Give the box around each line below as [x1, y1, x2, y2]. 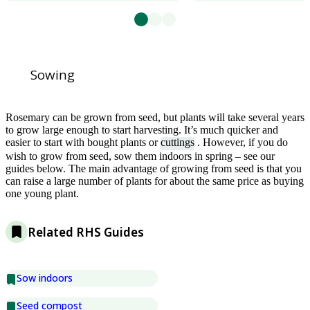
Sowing [30, 65, 75, 84]
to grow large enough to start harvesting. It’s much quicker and [6, 124, 278, 136]
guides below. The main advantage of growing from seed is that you [6, 162, 302, 174]
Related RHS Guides [28, 224, 144, 240]
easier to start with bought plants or [6, 136, 161, 149]
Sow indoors [17, 271, 73, 284]
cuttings [161, 136, 194, 149]
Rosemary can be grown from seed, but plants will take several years [6, 111, 304, 124]
